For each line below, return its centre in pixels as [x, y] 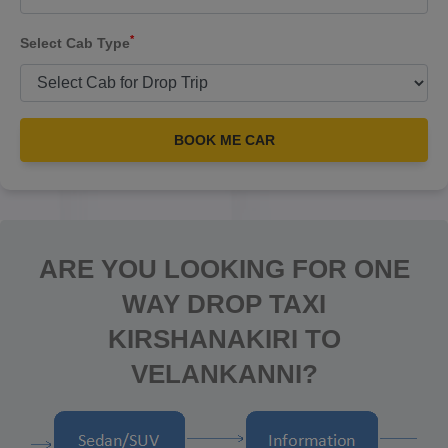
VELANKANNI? [224, 374]
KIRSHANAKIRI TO [224, 339]
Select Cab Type [75, 43]
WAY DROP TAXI [224, 304]
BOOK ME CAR [224, 140]
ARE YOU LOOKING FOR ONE [224, 269]
